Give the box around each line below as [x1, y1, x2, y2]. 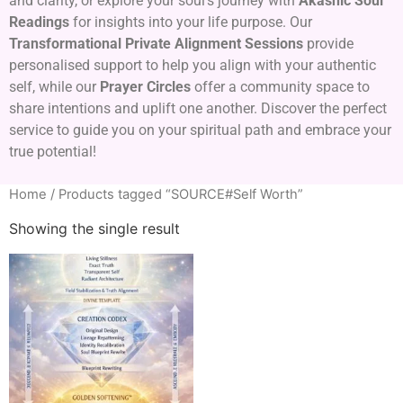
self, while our [9, 78, 100, 96]
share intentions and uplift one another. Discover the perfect [9, 100, 387, 118]
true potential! [9, 143, 96, 161]
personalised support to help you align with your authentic [9, 57, 376, 75]
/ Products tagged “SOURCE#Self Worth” [47, 186, 303, 203]
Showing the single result [9, 219, 180, 238]
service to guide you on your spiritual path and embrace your [9, 121, 391, 139]
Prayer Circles [100, 78, 191, 96]
